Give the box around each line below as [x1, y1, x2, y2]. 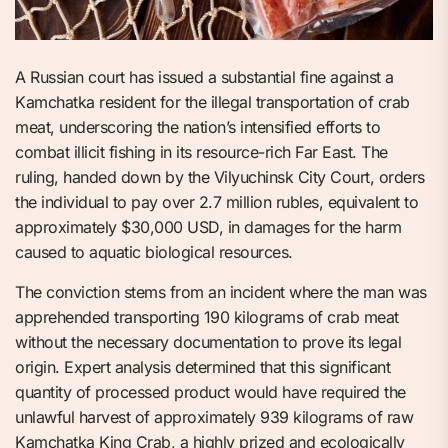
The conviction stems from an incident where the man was [15, 281, 427, 302]
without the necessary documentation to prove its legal [15, 331, 401, 352]
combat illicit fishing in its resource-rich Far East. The [15, 141, 388, 162]
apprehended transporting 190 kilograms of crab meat [15, 306, 399, 327]
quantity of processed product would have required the [15, 381, 406, 402]
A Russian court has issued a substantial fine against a [15, 66, 394, 87]
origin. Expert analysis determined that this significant [15, 356, 390, 377]
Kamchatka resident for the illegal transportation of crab [15, 91, 410, 112]
